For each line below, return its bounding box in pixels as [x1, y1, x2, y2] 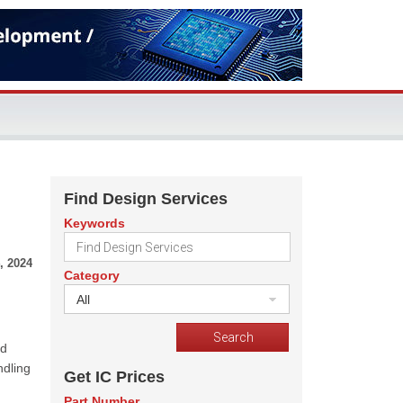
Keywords [64, 216, 125, 230]
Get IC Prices [64, 368, 165, 386]
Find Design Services [64, 190, 228, 208]
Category [64, 268, 120, 282]
